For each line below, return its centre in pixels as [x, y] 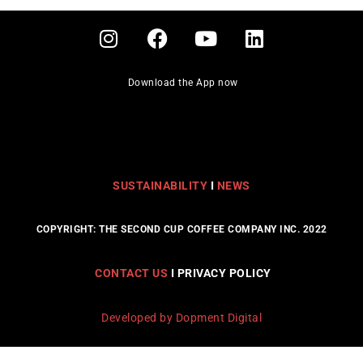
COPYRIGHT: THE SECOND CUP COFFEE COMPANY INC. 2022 [181, 230]
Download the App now [181, 82]
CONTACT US [131, 273]
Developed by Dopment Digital [181, 318]
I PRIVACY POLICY [220, 273]
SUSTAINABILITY [160, 185]
